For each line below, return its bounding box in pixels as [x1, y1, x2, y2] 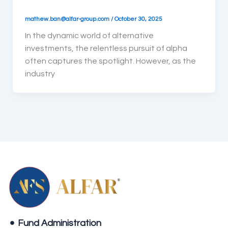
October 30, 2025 [114, 16, 162, 22]
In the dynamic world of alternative [24, 32, 154, 40]
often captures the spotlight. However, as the [24, 57, 196, 66]
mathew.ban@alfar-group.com [24, 16, 111, 22]
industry [24, 70, 55, 78]
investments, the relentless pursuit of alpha [24, 44, 187, 53]
